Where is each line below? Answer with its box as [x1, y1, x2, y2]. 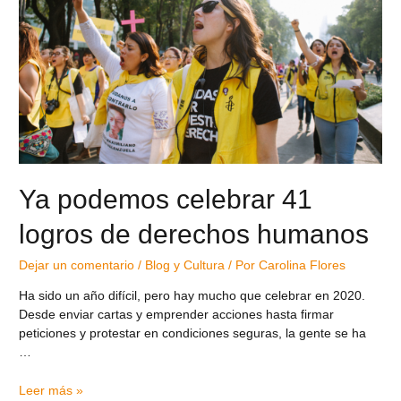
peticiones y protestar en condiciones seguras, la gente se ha [19, 327, 367, 341]
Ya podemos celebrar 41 [19, 184, 313, 215]
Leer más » [19, 383, 84, 397]
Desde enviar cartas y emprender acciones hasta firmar [19, 308, 335, 322]
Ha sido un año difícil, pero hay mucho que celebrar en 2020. [19, 289, 366, 303]
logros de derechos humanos [19, 219, 370, 250]
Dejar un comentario [19, 259, 135, 273]
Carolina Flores [259, 259, 346, 273]
